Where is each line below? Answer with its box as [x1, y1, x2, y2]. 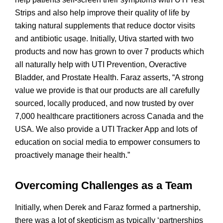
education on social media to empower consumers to [15, 138, 200, 147]
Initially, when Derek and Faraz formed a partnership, [15, 203, 201, 212]
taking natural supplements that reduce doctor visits [15, 21, 195, 30]
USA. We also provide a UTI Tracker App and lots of [15, 125, 197, 134]
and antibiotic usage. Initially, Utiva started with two [15, 34, 194, 43]
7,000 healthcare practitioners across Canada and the [15, 112, 204, 121]
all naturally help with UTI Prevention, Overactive [15, 60, 187, 69]
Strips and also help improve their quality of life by [15, 8, 190, 17]
